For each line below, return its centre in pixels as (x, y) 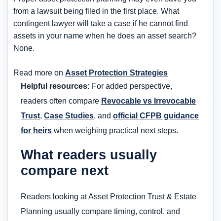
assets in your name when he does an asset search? (105, 36)
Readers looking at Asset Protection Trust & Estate (109, 197)
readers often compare (61, 101)
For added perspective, (131, 86)
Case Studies (69, 115)
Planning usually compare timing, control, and (100, 212)
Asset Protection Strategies (116, 73)
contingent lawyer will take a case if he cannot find (101, 23)
